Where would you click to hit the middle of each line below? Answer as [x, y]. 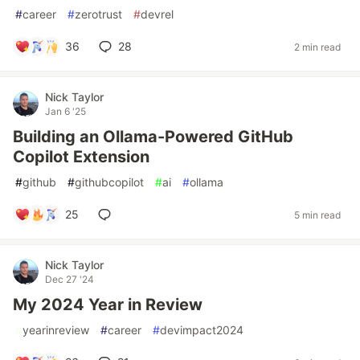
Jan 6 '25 [65, 111]
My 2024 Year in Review [108, 305]
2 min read [317, 47]
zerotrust [98, 14]
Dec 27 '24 [70, 279]
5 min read [317, 215]
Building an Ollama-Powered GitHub [153, 137]
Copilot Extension [81, 157]
